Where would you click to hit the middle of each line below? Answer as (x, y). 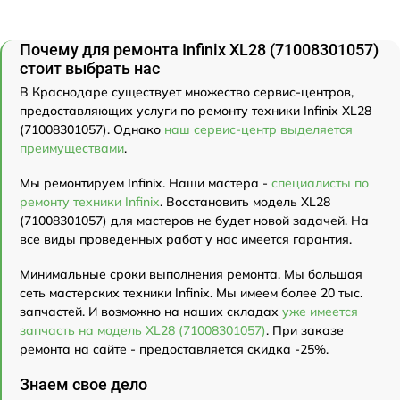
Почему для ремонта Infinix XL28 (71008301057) (199, 49)
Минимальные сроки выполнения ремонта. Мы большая (191, 274)
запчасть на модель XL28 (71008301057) (143, 330)
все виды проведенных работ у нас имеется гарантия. (186, 239)
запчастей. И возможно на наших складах (151, 311)
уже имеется (320, 311)
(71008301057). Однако (92, 129)
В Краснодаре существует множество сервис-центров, (187, 92)
